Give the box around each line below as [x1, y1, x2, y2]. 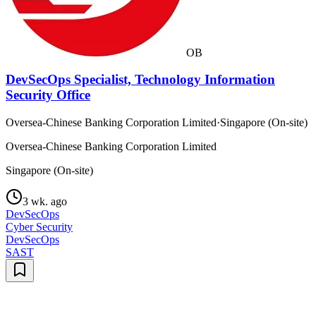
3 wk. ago [23, 195, 67, 208]
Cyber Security [6, 221, 73, 233]
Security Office [6, 87, 90, 103]
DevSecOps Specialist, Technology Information [6, 72, 275, 87]
